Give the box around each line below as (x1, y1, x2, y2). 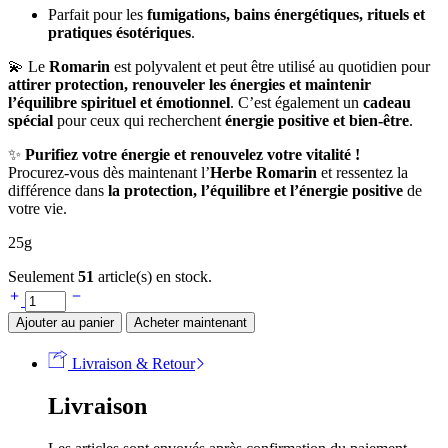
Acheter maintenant (134, 314, 247, 330)
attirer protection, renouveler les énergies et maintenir (8, 75, 371, 93)
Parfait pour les (48, 5, 147, 23)
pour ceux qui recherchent (53, 111, 225, 129)
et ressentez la (317, 163, 408, 181)
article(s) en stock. (94, 267, 212, 285)
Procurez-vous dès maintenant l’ (8, 163, 210, 181)
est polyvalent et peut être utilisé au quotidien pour (110, 57, 430, 75)
